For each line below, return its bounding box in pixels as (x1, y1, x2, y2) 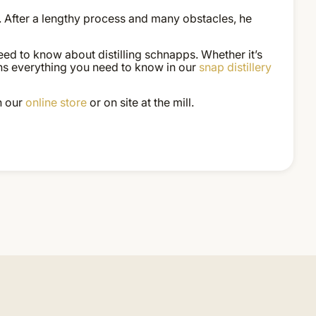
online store (25, 95, 90, 109)
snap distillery (198, 59, 272, 74)
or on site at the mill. (89, 95, 194, 109)
